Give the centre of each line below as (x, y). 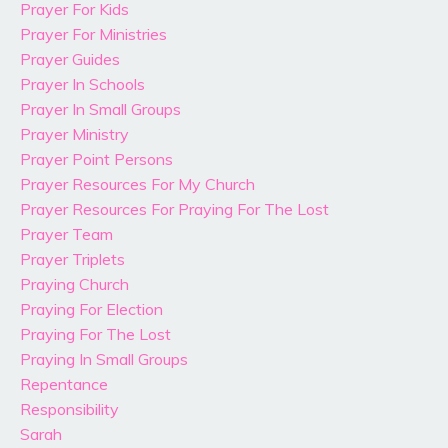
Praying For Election (91, 309)
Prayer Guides (70, 59)
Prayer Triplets (72, 259)
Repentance (64, 384)
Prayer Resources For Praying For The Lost (174, 209)
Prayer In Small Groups (100, 109)
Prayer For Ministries (93, 34)
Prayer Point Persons (96, 159)
